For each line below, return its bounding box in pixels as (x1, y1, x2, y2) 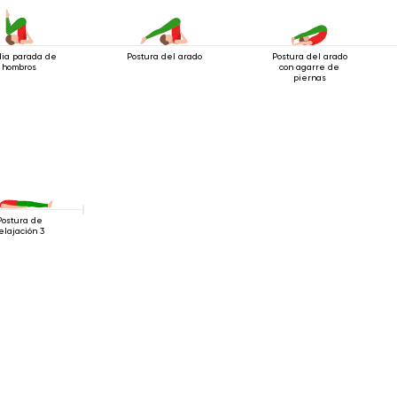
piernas (292, 72, 326, 82)
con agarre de (279, 61, 340, 72)
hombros (2, 61, 37, 72)
